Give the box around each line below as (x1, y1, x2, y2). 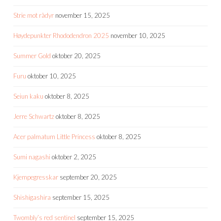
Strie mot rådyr (13, 11, 54, 20)
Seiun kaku (13, 92, 43, 101)
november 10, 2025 (110, 32, 165, 40)
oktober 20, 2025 (52, 52, 101, 60)
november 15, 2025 (55, 11, 110, 20)
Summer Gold (13, 52, 51, 60)
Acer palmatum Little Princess (13, 133, 95, 141)
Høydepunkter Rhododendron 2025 (13, 32, 109, 40)
